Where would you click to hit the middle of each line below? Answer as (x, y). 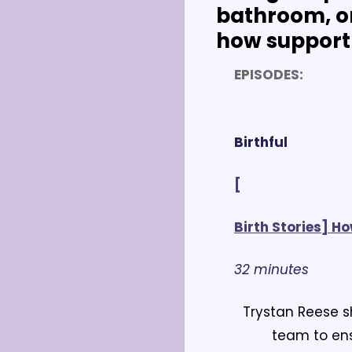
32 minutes (271, 269)
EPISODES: (269, 74)
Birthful (261, 142)
